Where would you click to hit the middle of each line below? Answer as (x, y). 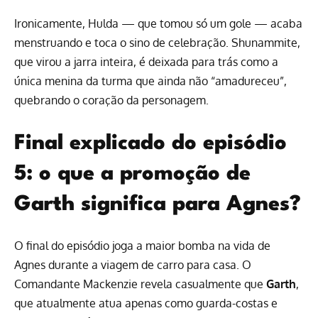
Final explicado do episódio (150, 143)
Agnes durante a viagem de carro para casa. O (133, 264)
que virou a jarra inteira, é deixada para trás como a (146, 62)
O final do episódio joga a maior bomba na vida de (142, 245)
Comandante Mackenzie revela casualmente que (140, 284)
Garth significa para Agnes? (158, 204)
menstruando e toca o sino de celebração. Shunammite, (157, 43)
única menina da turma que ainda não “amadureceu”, (150, 81)
